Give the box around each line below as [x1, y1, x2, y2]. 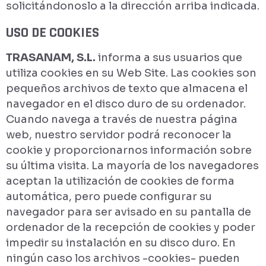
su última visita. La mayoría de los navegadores [6, 159, 259, 172]
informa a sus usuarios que [96, 51, 242, 64]
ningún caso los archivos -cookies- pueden [6, 252, 240, 265]
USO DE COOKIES [6, 24, 99, 42]
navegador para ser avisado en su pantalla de [6, 205, 251, 218]
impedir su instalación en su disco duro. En [6, 236, 236, 249]
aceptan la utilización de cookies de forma [6, 175, 235, 188]
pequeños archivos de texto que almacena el [6, 82, 248, 95]
